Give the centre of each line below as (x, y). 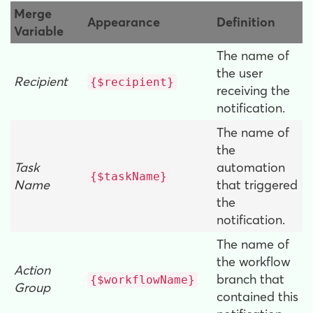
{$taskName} (129, 177)
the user (240, 73)
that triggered (257, 185)
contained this (257, 297)
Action (32, 270)
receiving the (253, 91)
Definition (246, 22)
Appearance (124, 22)
